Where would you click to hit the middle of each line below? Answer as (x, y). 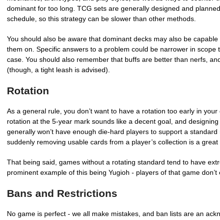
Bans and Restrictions (62, 193)
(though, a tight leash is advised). (58, 70)
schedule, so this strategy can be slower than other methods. (101, 19)
